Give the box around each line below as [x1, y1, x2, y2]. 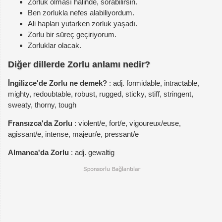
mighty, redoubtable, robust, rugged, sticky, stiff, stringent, [8, 90, 193, 99]
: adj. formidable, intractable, [107, 79, 199, 88]
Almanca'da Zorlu [8, 148, 69, 157]
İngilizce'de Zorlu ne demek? [8, 79, 107, 88]
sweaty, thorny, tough [8, 101, 76, 110]
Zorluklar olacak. [28, 41, 81, 50]
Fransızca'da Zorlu [8, 119, 72, 128]
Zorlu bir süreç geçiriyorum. [28, 30, 116, 39]
